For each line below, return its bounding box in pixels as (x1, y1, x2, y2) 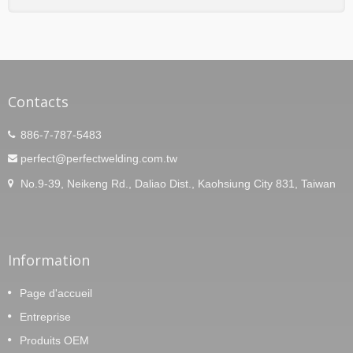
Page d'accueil (20, 286, 92, 299)
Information (8, 250, 90, 269)
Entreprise (20, 310, 71, 323)
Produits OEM (20, 333, 89, 347)
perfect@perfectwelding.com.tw (20, 151, 177, 165)
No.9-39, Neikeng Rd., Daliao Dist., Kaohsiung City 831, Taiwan (20, 176, 336, 190)
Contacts (8, 91, 69, 111)
